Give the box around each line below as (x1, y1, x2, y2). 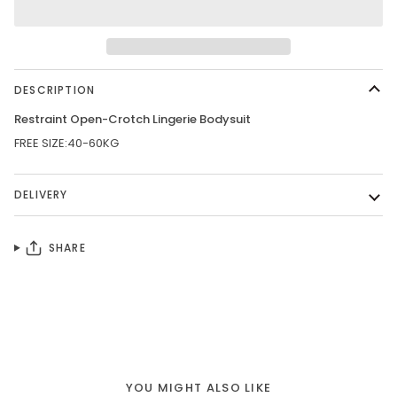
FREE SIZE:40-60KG (14, 135, 119, 152)
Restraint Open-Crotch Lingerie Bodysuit (14, 111, 251, 128)
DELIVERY (14, 187, 68, 203)
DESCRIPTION (14, 82, 96, 98)
